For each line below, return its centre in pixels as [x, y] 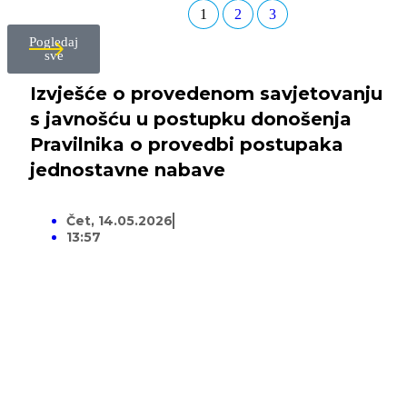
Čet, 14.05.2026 [119, 221]
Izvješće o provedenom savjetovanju [206, 94]
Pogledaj [54, 42]
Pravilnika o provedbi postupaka [187, 145]
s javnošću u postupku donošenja [191, 119]
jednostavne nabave [128, 170]
